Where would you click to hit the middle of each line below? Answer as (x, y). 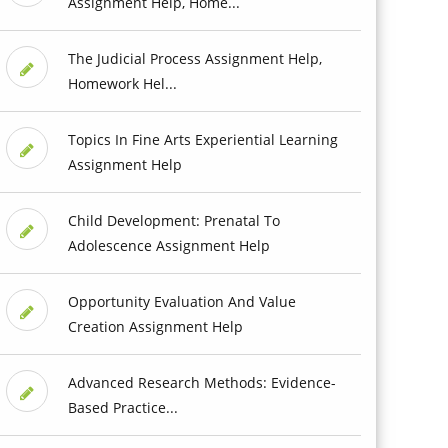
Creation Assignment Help (155, 326)
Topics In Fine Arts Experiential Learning (202, 139)
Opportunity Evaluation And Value (181, 301)
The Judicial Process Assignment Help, (194, 58)
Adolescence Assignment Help (168, 245)
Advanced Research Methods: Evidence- (201, 382)
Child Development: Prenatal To (173, 220)
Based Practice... (122, 407)
